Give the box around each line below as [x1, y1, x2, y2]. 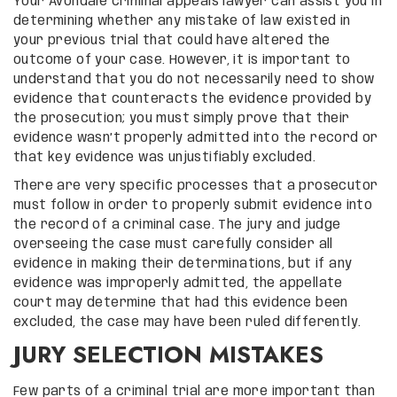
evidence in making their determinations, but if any [13, 257, 353, 270]
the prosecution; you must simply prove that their [13, 112, 350, 125]
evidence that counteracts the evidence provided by [13, 92, 371, 105]
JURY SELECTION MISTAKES [13, 337, 323, 371]
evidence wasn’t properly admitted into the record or [13, 131, 378, 144]
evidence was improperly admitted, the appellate [13, 276, 343, 290]
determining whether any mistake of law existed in [13, 14, 351, 27]
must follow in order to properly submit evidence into [13, 198, 373, 212]
